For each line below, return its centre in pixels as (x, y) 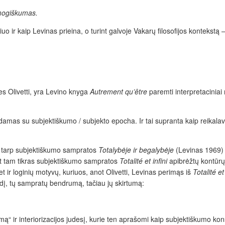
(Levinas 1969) (200, 150)
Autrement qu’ (112, 92)
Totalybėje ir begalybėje (137, 150)
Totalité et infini (144, 161)
